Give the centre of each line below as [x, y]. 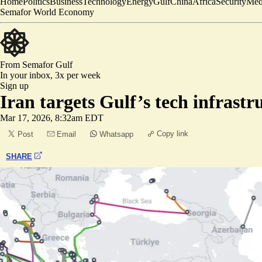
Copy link [173, 134]
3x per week [78, 75]
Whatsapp [116, 134]
